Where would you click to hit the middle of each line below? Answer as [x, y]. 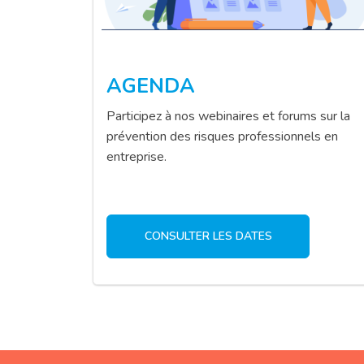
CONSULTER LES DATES [208, 236]
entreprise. [136, 156]
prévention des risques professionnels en [222, 136]
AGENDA [151, 86]
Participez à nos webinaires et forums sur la [228, 116]
